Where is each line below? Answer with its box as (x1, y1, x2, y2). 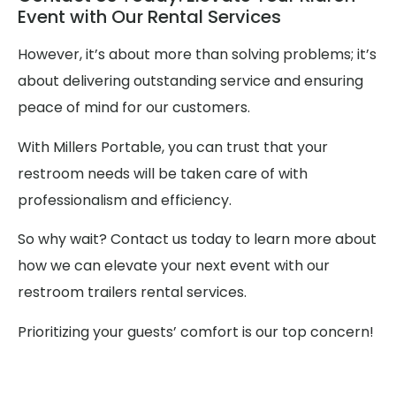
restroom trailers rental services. (18, 282, 247, 303)
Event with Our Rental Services (18, 4, 281, 30)
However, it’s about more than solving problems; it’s (18, 44, 377, 65)
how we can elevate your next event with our (18, 255, 330, 277)
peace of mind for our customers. (18, 97, 250, 118)
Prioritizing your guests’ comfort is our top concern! (18, 321, 374, 342)
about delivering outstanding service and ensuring (18, 71, 363, 92)
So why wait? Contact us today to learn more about (18, 229, 377, 250)
